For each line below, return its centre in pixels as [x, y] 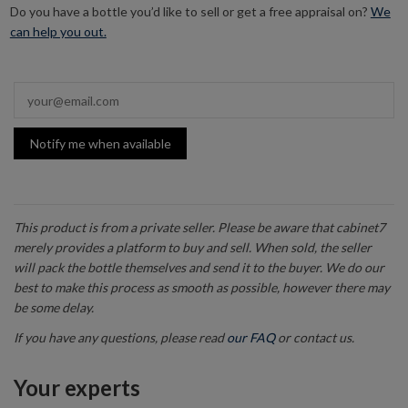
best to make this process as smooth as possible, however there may [202, 288]
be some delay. [54, 308]
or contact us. [315, 338]
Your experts [77, 388]
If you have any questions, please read [120, 338]
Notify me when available [100, 144]
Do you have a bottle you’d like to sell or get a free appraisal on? [190, 12]
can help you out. [58, 32]
